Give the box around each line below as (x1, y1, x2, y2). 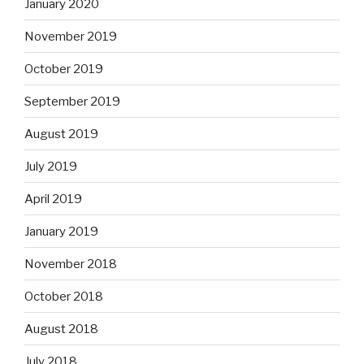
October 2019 (24, 61, 103, 76)
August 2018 (24, 321, 98, 336)
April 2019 (24, 191, 82, 206)
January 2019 (24, 223, 98, 239)
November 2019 (24, 28, 117, 44)
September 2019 (24, 93, 120, 109)
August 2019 (24, 126, 98, 141)
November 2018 (24, 256, 117, 271)
